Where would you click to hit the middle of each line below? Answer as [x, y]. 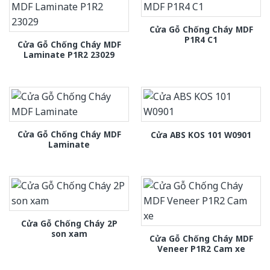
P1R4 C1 [201, 40]
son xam [69, 234]
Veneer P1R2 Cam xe [201, 249]
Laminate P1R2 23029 [69, 55]
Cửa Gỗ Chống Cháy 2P [69, 224]
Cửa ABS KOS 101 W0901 [201, 134]
